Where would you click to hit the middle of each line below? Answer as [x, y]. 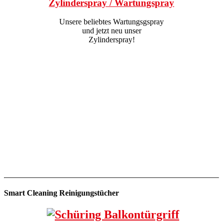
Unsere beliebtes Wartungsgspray [111, 22]
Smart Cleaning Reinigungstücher [61, 193]
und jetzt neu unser [111, 31]
